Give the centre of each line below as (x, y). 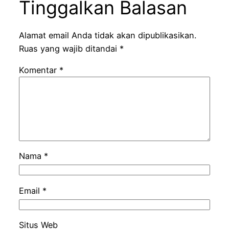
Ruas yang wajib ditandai (69, 48)
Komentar (39, 70)
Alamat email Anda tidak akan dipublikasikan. (107, 35)
